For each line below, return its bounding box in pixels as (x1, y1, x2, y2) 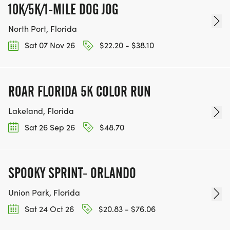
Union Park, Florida (8, 186, 80, 198)
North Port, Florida (8, 23, 77, 34)
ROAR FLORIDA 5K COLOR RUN (8, 82, 151, 100)
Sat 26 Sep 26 (23, 121, 75, 132)
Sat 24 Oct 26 (23, 203, 74, 214)
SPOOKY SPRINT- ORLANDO (8, 164, 136, 182)
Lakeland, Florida (8, 105, 74, 116)
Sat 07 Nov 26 (23, 40, 75, 51)
